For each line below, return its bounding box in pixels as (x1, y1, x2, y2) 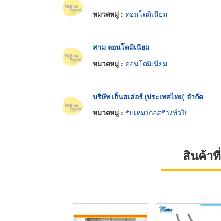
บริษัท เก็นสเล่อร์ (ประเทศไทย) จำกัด (93, 91, 203, 101)
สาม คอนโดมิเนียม (93, 41, 149, 52)
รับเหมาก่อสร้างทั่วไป (125, 108, 189, 118)
